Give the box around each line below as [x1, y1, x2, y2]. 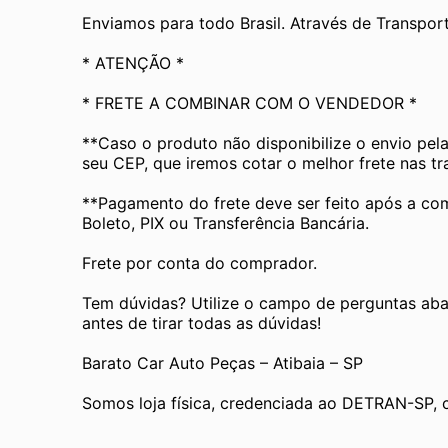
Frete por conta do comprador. [82, 252, 317, 273]
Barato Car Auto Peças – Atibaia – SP [82, 352, 363, 373]
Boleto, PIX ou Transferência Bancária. [82, 212, 369, 233]
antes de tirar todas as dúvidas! [82, 312, 321, 333]
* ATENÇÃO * [82, 52, 184, 73]
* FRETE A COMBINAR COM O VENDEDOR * [82, 92, 417, 113]
